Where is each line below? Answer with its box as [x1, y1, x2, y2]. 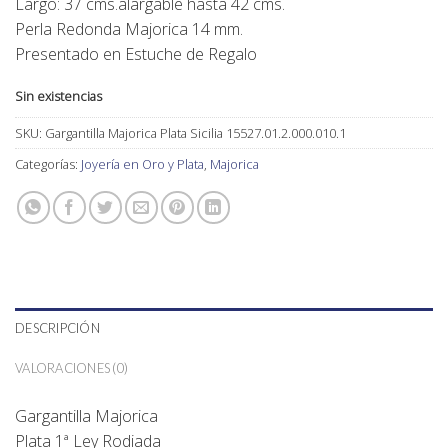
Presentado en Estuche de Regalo [15, 43, 257, 65]
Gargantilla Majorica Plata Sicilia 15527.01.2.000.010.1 [45, 123, 346, 142]
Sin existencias [15, 86, 102, 105]
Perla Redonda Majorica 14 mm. [15, 18, 243, 40]
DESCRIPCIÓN [15, 319, 100, 336]
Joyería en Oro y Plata [81, 154, 204, 173]
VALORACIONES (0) [15, 359, 129, 376]
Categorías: [15, 154, 81, 173]
